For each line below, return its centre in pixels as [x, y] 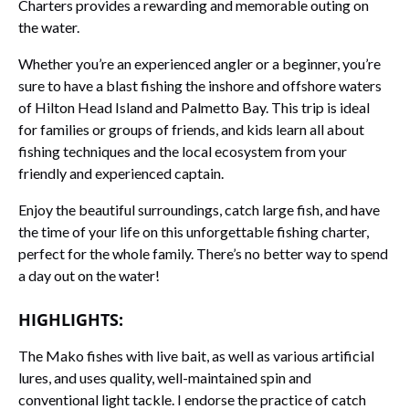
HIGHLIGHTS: [71, 319]
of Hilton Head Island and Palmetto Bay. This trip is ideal [194, 107]
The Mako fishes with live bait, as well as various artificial [196, 355]
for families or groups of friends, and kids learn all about [191, 129]
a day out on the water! [89, 275]
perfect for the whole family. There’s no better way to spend [203, 253]
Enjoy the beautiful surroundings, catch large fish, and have [199, 209]
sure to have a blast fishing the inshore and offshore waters [200, 85]
